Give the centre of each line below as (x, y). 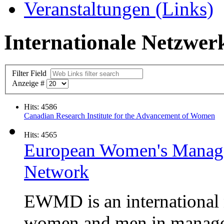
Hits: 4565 (40, 134)
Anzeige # (29, 83)
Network (56, 171)
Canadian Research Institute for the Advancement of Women (119, 115)
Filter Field (30, 73)
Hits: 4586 (40, 106)
